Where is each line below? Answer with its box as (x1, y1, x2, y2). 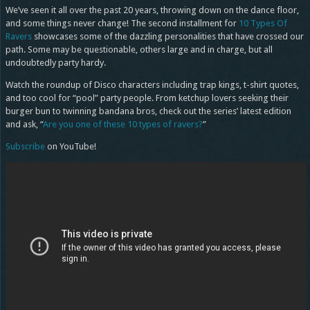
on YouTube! (44, 140, 96, 152)
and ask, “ (5, 118, 43, 129)
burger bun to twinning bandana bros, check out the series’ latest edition (5, 105, 291, 116)
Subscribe (5, 140, 45, 152)
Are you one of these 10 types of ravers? (42, 118, 203, 129)
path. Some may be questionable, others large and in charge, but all (5, 44, 273, 55)
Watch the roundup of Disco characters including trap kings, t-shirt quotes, (5, 79, 299, 90)
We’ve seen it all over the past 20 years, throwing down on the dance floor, (5, 4, 299, 15)
